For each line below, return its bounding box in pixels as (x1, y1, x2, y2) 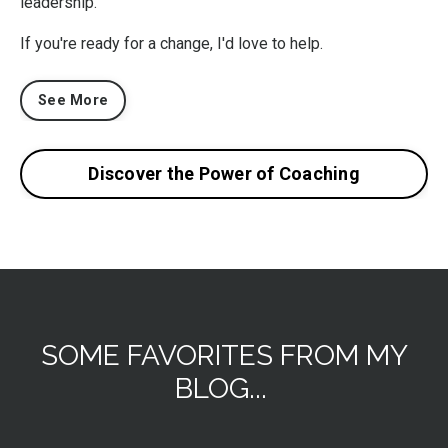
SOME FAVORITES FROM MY (40, 338, 408, 372)
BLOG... (174, 371, 274, 405)
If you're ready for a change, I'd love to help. (20, 33, 323, 53)
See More (38, 91, 108, 109)
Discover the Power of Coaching (88, 163, 360, 185)
